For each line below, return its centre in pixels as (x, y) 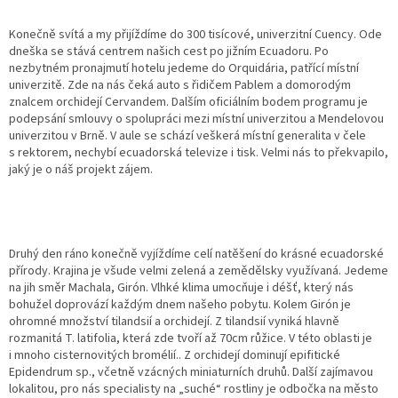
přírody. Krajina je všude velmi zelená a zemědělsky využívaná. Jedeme (199, 271)
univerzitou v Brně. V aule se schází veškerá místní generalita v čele (187, 135)
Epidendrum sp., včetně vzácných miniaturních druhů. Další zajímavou (191, 372)
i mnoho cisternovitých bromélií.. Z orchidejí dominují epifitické (175, 355)
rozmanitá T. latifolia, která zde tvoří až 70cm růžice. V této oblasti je (191, 338)
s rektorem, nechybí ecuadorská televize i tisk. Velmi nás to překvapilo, (199, 152)
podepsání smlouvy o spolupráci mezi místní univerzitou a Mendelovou (196, 119)
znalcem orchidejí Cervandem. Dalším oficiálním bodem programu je (188, 102)
